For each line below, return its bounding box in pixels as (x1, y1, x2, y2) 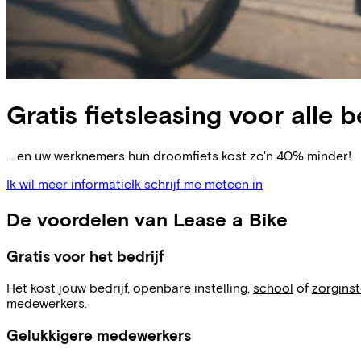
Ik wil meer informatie (6, 175, 131, 191)
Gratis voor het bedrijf (6, 246, 164, 265)
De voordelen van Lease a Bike (6, 206, 288, 230)
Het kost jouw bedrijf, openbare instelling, (6, 280, 253, 296)
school (253, 280, 293, 296)
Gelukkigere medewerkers (6, 326, 191, 345)
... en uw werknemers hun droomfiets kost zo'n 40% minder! (6, 147, 351, 163)
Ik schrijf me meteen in (131, 175, 263, 191)
